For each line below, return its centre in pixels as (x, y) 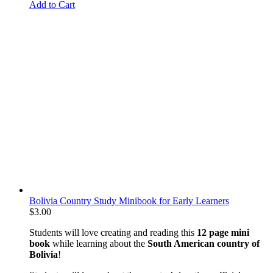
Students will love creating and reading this (113, 232)
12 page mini (223, 232)
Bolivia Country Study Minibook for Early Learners (129, 200)
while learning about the (97, 243)
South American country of (202, 243)
